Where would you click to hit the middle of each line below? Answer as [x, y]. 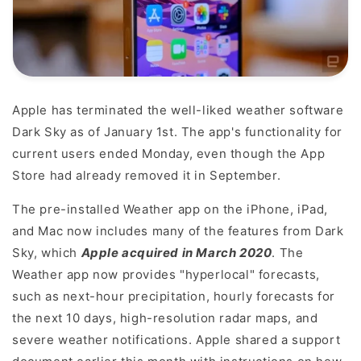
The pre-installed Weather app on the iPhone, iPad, [170, 210]
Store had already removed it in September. [147, 176]
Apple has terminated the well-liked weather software [178, 110]
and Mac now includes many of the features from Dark [178, 231]
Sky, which [47, 253]
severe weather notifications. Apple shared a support [176, 340]
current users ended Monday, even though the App [169, 154]
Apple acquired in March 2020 [176, 253]
